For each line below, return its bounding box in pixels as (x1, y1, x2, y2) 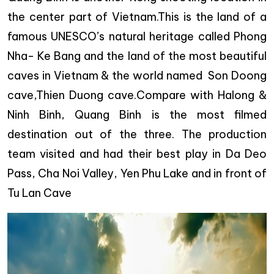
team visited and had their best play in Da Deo (7, 147, 267, 161)
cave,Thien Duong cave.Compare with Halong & (7, 88, 267, 102)
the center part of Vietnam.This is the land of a (7, 10, 267, 24)
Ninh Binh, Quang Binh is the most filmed (7, 108, 267, 122)
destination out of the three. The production (7, 127, 267, 141)
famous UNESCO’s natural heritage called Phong (7, 29, 267, 43)
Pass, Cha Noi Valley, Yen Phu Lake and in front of (7, 166, 267, 180)
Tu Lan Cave (7, 186, 72, 200)
